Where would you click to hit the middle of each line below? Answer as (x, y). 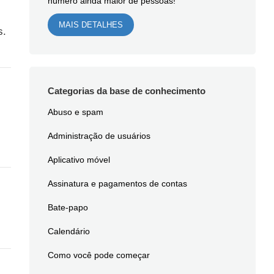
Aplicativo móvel (79, 160)
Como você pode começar (98, 255)
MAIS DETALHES (91, 25)
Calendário (68, 231)
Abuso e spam (75, 112)
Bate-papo (68, 207)
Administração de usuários (99, 136)
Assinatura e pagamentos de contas (117, 183)
